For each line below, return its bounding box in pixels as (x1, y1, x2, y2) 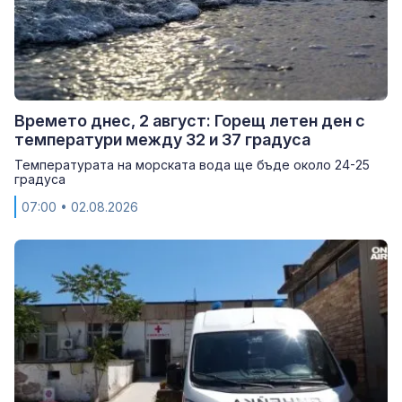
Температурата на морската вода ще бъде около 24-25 (14, 156, 370, 172)
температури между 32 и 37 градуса (14, 129, 310, 149)
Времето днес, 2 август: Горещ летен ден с (14, 110, 365, 130)
